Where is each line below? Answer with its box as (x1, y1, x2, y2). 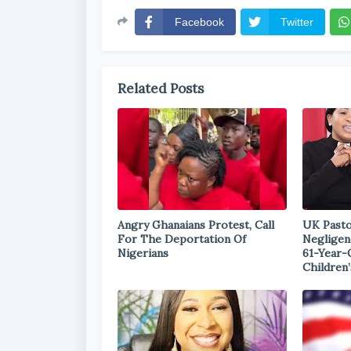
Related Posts (118, 80, 204, 97)
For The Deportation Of (118, 232, 246, 246)
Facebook (175, 16, 224, 28)
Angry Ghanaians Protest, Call (118, 218, 274, 232)
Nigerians (118, 246, 168, 260)
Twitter (280, 16, 313, 28)
